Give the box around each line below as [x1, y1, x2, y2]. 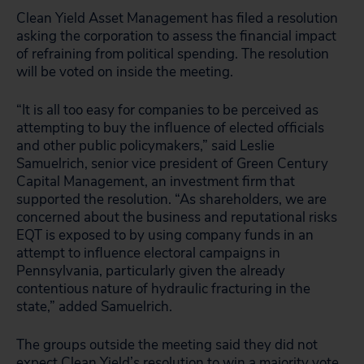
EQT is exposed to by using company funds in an [16, 226, 314, 245]
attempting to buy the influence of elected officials [16, 119, 324, 137]
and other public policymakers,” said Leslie [16, 136, 275, 155]
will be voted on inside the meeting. [16, 63, 233, 81]
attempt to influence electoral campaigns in [16, 244, 280, 262]
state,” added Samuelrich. [16, 297, 172, 316]
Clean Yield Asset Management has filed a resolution [16, 9, 338, 28]
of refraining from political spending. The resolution [16, 45, 329, 63]
